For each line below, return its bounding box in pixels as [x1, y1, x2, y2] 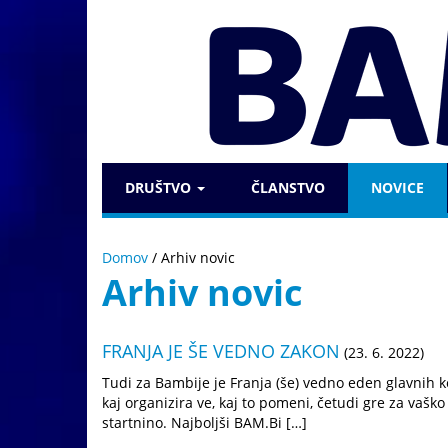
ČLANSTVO [251, 178, 325, 197]
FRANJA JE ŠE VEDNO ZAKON [102, 339, 340, 363]
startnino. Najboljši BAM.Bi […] [102, 413, 307, 432]
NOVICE [371, 178, 424, 197]
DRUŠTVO [125, 178, 195, 197]
